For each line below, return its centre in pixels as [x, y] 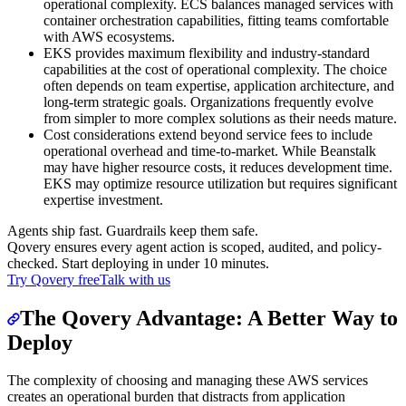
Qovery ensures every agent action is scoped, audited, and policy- [194, 246]
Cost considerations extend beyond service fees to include [208, 134]
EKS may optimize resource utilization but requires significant [220, 183]
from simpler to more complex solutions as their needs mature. [220, 118]
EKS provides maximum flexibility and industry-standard [207, 53]
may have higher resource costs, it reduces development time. [218, 167]
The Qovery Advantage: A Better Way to [209, 318]
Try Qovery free [53, 279]
